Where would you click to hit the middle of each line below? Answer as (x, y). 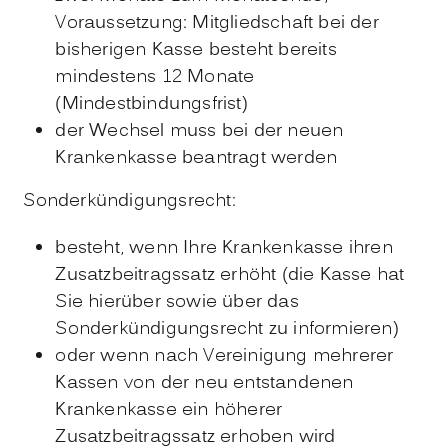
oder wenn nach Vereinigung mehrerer (224, 356)
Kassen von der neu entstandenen (204, 383)
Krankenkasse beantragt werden (196, 158)
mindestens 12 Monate (155, 77)
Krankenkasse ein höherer (169, 410)
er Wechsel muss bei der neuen (205, 131)
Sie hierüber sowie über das (177, 302)
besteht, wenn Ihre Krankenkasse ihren (224, 248)
